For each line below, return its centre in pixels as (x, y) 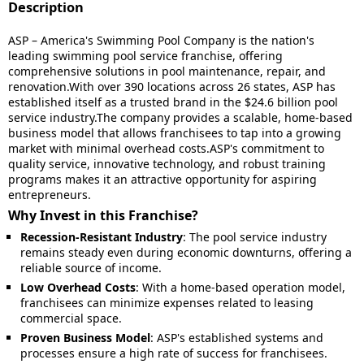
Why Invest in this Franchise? (103, 215)
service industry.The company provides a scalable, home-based (180, 117)
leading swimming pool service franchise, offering (145, 56)
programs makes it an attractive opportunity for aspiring (162, 179)
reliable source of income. (91, 268)
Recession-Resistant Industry (102, 237)
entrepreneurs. (50, 195)
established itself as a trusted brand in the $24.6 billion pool (173, 102)
